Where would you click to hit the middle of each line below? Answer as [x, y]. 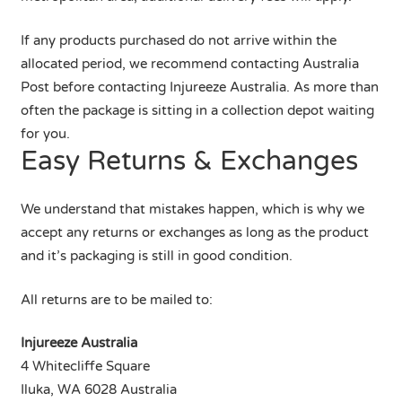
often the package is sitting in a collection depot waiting [197, 110]
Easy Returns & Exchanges [189, 161]
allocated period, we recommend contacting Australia [189, 63]
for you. [45, 133]
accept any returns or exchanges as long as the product [194, 232]
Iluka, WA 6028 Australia [98, 389]
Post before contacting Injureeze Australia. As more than [199, 87]
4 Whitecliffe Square [85, 366]
